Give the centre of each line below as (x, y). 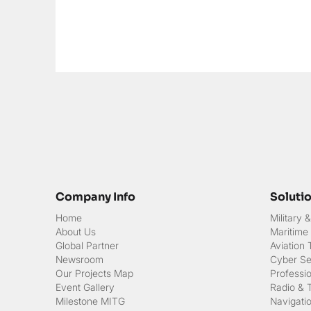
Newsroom (79, 260)
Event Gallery (85, 287)
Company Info (95, 197)
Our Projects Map (94, 274)
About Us (76, 232)
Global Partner (87, 246)
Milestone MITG (90, 301)
